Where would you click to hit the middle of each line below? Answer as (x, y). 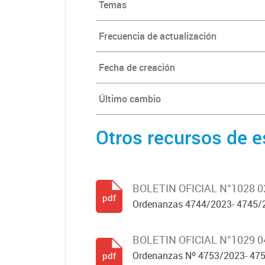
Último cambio (130, 99)
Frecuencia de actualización (158, 36)
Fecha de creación (137, 67)
